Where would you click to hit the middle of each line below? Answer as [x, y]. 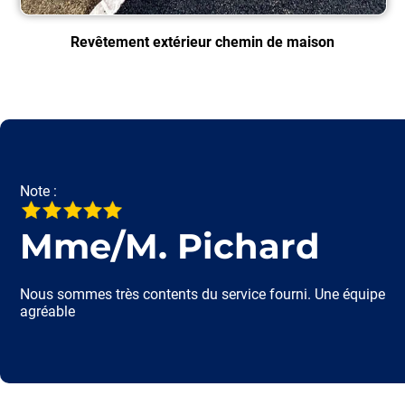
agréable [48, 311]
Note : [39, 191]
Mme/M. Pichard [170, 246]
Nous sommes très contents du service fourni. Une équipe [203, 294]
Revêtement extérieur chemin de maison [202, 42]
